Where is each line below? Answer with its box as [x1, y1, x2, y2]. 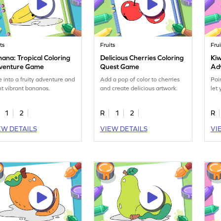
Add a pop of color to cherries [100, 76, 180, 83]
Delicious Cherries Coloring [100, 54, 184, 62]
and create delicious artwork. [100, 85, 178, 92]
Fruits [100, 41, 115, 49]
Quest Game [100, 63, 140, 71]
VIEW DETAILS [100, 125, 147, 133]
